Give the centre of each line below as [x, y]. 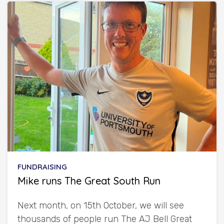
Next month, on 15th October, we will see [101, 205]
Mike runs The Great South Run [89, 180]
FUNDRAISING [42, 166]
